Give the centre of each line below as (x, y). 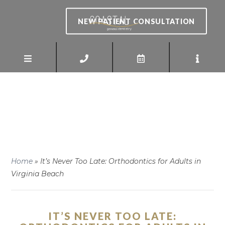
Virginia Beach (38, 174)
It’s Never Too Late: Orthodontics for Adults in (121, 161)
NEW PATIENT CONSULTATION (136, 21)
